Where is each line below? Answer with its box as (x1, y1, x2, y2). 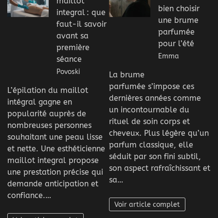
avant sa (56, 31, 89, 40)
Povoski (56, 67, 80, 76)
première (56, 42, 90, 52)
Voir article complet (114, 200, 181, 209)
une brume (158, 15, 199, 25)
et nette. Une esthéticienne (7, 144, 105, 153)
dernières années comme (109, 93, 201, 103)
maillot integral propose (7, 155, 99, 165)
